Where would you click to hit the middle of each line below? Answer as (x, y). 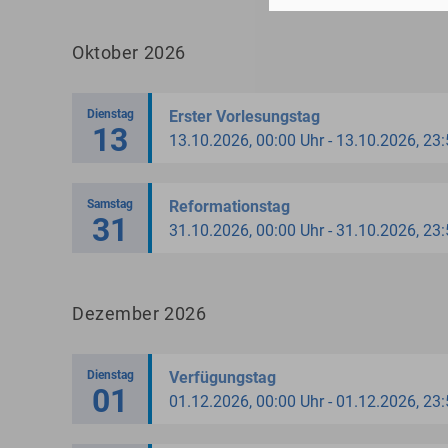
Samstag (110, 203)
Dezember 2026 (139, 313)
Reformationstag (229, 206)
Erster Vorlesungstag (244, 116)
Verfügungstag (222, 377)
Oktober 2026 (129, 52)
